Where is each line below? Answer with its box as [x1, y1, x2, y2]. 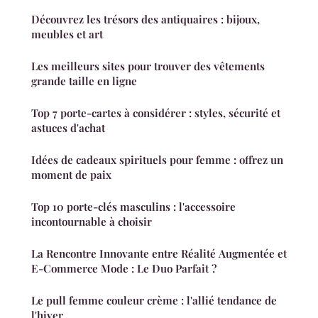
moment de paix [31, 168, 111, 182]
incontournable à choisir [31, 214, 152, 229]
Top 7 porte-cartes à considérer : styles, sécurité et [31, 106, 280, 121]
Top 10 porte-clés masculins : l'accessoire [31, 199, 236, 214]
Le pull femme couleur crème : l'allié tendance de [31, 293, 277, 308]
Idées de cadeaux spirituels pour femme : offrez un [31, 153, 283, 168]
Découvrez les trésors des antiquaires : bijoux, [31, 12, 260, 27]
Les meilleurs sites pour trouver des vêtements [31, 59, 265, 74]
